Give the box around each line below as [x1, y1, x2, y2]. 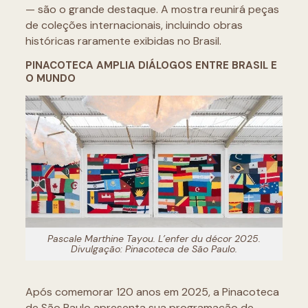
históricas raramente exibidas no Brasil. [25, 34, 221, 49]
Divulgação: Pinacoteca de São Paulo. [71, 243, 237, 256]
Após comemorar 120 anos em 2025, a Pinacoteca [25, 285, 279, 300]
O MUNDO [25, 71, 76, 86]
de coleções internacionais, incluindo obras [25, 18, 243, 33]
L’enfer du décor [158, 232, 232, 245]
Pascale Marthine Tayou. [47, 232, 158, 245]
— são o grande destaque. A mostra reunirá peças [25, 2, 279, 17]
